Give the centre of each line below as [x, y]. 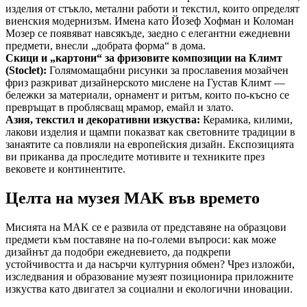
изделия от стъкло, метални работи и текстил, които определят [152, 9]
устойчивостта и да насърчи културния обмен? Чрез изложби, [150, 265]
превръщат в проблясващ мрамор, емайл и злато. [120, 108]
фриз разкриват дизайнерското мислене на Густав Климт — [145, 83]
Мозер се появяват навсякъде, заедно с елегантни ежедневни [148, 34]
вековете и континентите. [65, 169]
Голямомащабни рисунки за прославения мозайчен [168, 71]
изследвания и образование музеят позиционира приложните [149, 277]
